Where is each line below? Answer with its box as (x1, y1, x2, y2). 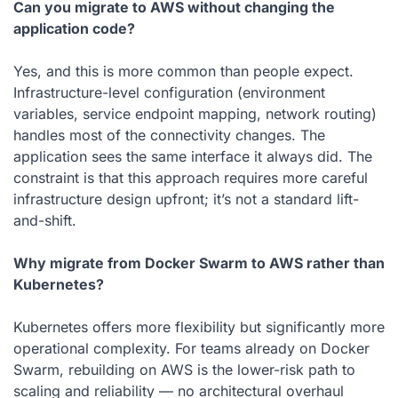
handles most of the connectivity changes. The (13, 125, 325, 144)
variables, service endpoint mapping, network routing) (13, 104, 377, 123)
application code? (13, 19, 135, 37)
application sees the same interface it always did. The (13, 147, 372, 165)
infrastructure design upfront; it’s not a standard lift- (13, 189, 359, 208)
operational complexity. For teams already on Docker (13, 338, 370, 357)
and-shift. (13, 211, 76, 229)
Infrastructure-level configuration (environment (13, 83, 325, 101)
